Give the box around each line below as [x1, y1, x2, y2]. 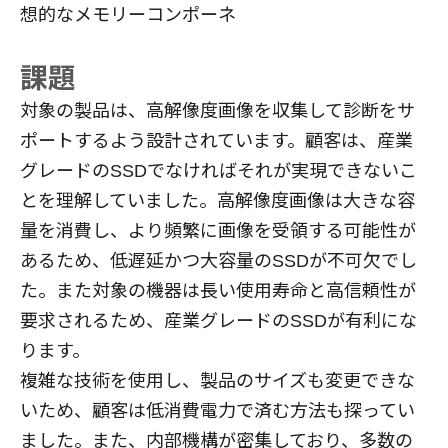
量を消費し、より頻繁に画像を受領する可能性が [20, 220, 416, 241]
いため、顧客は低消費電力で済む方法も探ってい [20, 400, 415, 421]
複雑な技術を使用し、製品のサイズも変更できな [20, 370, 415, 391]
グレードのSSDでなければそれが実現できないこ [20, 160, 417, 181]
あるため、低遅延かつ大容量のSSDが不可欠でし [20, 250, 417, 271]
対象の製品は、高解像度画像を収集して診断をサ [20, 100, 415, 121]
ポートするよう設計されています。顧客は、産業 [20, 130, 413, 151]
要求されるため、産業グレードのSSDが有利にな [20, 310, 417, 331]
